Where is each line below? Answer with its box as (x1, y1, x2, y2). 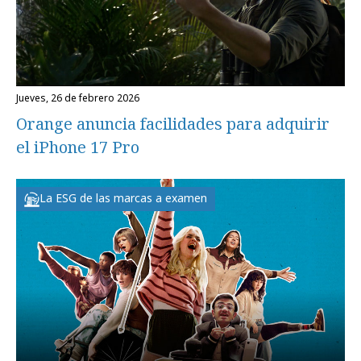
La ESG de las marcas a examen (39, 190, 207, 206)
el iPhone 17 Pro (16, 136, 139, 159)
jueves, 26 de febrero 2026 (19, 91, 139, 106)
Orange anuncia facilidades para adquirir (16, 113, 330, 135)
